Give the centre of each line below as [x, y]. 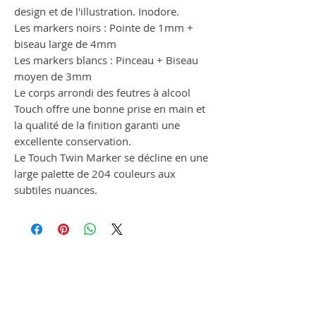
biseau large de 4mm [65, 44]
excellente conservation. [73, 141]
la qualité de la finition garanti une [97, 125]
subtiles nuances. [56, 190]
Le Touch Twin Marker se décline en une [111, 158]
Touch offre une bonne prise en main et [110, 109]
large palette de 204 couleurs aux [95, 174]
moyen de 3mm [53, 77]
